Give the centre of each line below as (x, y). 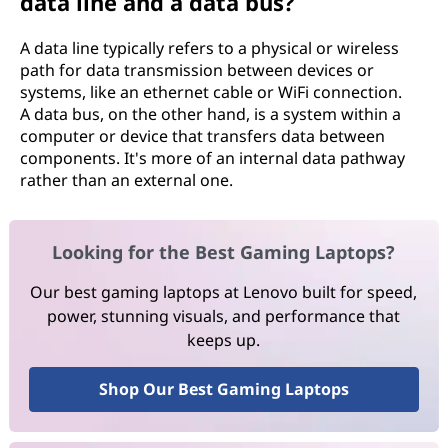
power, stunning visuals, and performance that (224, 316)
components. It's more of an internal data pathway (212, 158)
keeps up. (224, 340)
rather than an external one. (126, 180)
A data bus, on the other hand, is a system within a (210, 114)
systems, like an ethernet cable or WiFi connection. (211, 92)
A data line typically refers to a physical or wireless (209, 48)
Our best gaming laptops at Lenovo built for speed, (224, 292)
